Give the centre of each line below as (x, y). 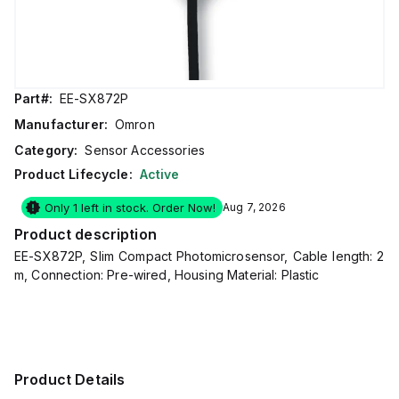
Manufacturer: (61, 124)
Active (159, 174)
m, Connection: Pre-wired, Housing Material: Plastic (167, 275)
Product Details (70, 379)
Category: (46, 150)
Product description (85, 234)
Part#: (33, 98)
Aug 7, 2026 (254, 207)
